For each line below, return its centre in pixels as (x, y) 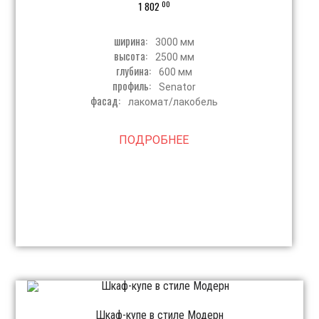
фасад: (106, 100)
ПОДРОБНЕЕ (154, 140)
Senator (177, 87)
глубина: (134, 70)
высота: (131, 55)
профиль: (132, 85)
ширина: (131, 40)
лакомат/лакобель (173, 101)
